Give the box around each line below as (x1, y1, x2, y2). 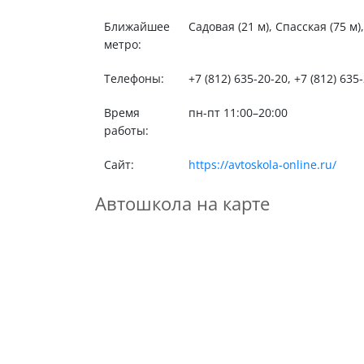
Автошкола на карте (95, 191, 270, 216)
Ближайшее (103, 19, 170, 34)
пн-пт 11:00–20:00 (188, 105, 288, 120)
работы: (103, 123, 149, 138)
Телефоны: (103, 71, 164, 86)
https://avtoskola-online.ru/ (188, 157, 336, 172)
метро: (103, 37, 141, 52)
